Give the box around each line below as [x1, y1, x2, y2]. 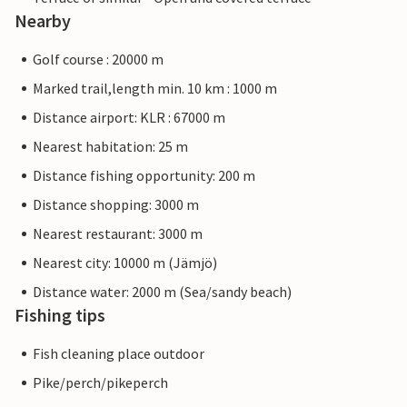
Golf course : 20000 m [33, 50, 164, 69]
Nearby [15, 9, 71, 33]
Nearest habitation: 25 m [33, 137, 188, 156]
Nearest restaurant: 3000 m [33, 224, 203, 243]
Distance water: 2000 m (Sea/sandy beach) [33, 283, 292, 302]
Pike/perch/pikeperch [33, 373, 168, 392]
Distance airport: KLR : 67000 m [33, 108, 225, 127]
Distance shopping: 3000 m [33, 195, 199, 214]
